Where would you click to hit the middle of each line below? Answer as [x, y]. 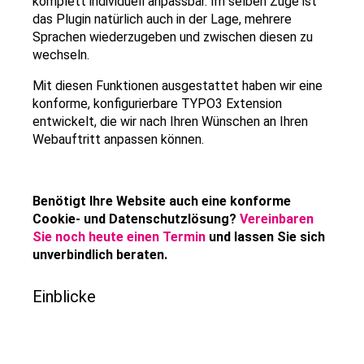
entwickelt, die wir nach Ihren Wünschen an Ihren [170, 121]
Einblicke [64, 297]
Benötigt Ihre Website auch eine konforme [162, 201]
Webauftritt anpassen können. [118, 139]
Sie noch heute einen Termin [119, 237]
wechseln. [61, 55]
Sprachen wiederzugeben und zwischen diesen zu [173, 37]
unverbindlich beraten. [100, 255]
